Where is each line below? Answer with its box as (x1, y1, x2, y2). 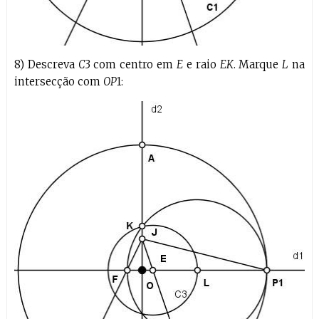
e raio (183, 58, 220, 71)
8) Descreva (14, 58, 78, 71)
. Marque (233, 58, 283, 71)
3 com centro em (84, 58, 177, 71)
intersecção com (14, 75, 103, 88)
